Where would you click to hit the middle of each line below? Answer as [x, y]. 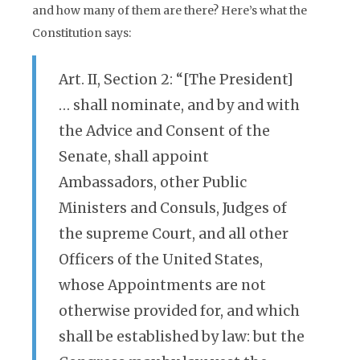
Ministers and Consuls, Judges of [173, 208]
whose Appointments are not [162, 285]
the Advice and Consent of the [164, 131]
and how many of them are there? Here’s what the [170, 10]
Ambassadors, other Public [153, 182]
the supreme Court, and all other [174, 234]
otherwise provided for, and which [179, 311]
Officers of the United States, [161, 260]
